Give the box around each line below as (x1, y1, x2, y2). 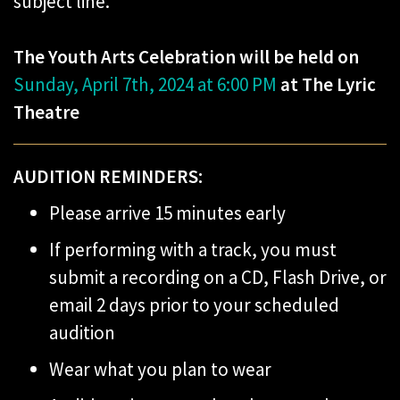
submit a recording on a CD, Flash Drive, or (49, 265, 387, 290)
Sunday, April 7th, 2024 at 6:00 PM (13, 72, 277, 97)
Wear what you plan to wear (49, 357, 271, 382)
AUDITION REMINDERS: (13, 164, 203, 189)
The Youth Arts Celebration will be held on (13, 45, 359, 70)
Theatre (13, 100, 79, 125)
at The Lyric (277, 72, 376, 97)
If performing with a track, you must (49, 237, 337, 262)
